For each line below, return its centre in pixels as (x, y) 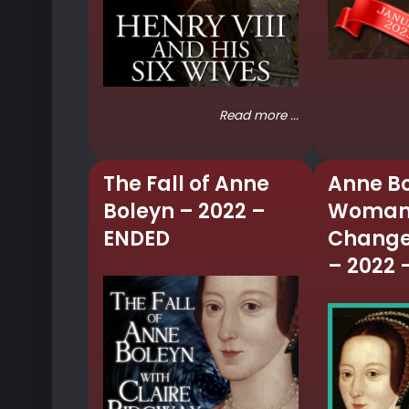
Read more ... (258, 115)
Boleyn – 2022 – (184, 212)
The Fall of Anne (186, 184)
